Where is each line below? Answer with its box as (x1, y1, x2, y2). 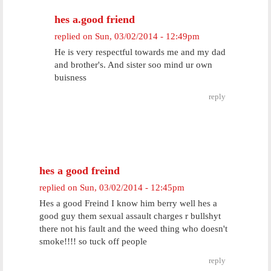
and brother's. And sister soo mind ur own (54, 60, 212, 70)
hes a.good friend (54, 13, 135, 25)
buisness (54, 73, 87, 82)
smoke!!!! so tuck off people (39, 237, 147, 246)
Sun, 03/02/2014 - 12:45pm (80, 183, 184, 192)
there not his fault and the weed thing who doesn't (39, 224, 227, 233)
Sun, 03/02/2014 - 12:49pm (95, 31, 200, 41)
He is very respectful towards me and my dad (54, 47, 226, 57)
